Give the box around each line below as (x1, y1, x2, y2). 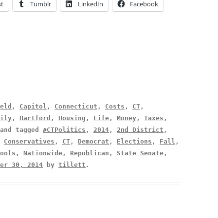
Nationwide (23, 149, 62, 157)
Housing (58, 114, 86, 122)
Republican (70, 149, 109, 157)
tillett (58, 161, 86, 169)
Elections (117, 138, 152, 145)
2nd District (117, 126, 163, 134)
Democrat (78, 138, 109, 145)
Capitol (19, 103, 47, 110)
